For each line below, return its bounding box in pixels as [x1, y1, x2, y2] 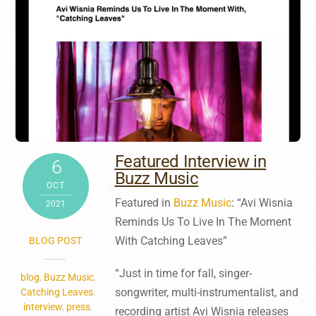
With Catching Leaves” [114, 233, 227, 248]
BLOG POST [28, 234, 82, 246]
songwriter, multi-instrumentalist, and [114, 285, 298, 299]
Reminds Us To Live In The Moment [114, 214, 291, 229]
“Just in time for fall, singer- [114, 266, 252, 280]
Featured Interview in [114, 151, 267, 171]
